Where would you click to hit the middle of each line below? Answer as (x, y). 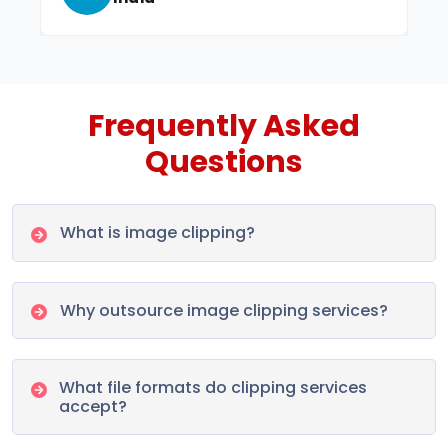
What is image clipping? (158, 232)
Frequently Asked (224, 125)
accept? (93, 407)
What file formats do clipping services (213, 388)
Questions (224, 161)
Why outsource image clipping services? (224, 310)
